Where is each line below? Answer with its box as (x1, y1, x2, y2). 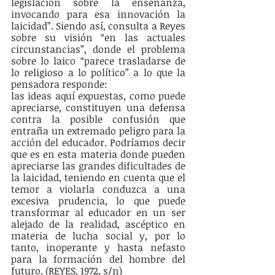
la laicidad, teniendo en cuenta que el (11, 171, 185, 185)
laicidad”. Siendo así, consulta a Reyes (11, 19, 185, 33)
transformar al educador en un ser (11, 206, 185, 220)
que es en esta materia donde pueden (11, 147, 185, 161)
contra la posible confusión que (11, 112, 185, 126)
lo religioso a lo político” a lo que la (11, 66, 185, 80)
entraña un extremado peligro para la (11, 124, 185, 138)
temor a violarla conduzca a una (11, 182, 185, 196)
